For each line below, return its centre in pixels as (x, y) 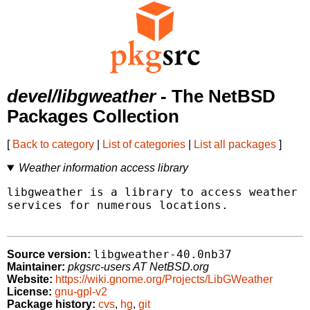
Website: (30, 280)
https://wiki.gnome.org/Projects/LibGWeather (164, 280)
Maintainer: (36, 267)
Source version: (49, 255)
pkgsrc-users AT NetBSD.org (138, 267)
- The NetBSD (216, 97)
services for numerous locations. (118, 206)
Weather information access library (103, 168)
